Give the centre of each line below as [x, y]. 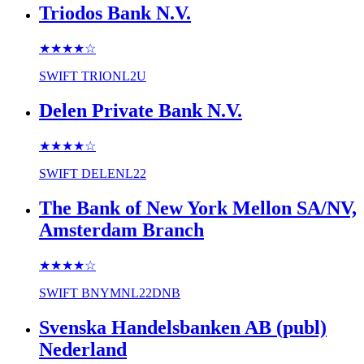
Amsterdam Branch [121, 230]
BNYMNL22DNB [131, 292]
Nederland [83, 349]
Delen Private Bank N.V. [141, 110]
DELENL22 [114, 173]
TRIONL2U [114, 76]
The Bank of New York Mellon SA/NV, [198, 208]
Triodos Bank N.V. [115, 13]
